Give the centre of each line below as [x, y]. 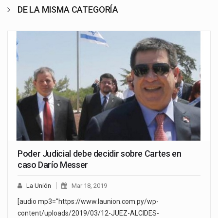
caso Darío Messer [53, 164]
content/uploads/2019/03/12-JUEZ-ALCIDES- [88, 213]
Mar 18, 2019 [89, 185]
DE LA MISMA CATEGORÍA [68, 10]
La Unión [39, 185]
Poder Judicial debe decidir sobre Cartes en [100, 153]
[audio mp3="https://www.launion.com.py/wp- [88, 201]
